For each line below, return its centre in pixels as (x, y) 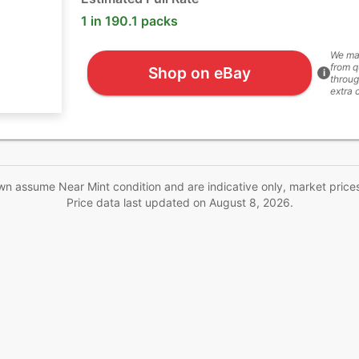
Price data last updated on (137, 202)
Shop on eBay (199, 73)
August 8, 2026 (249, 202)
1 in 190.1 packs (129, 21)
